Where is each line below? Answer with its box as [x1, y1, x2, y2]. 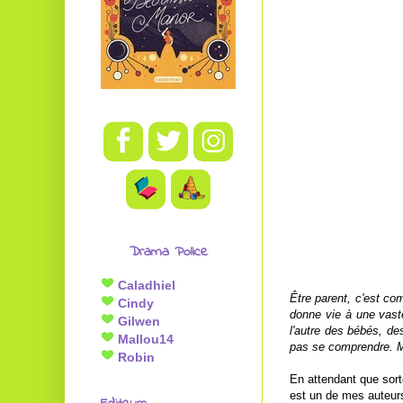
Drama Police [129, 241, 208, 263]
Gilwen [114, 314, 160, 328]
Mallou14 [114, 332, 174, 346]
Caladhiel [114, 278, 175, 292]
